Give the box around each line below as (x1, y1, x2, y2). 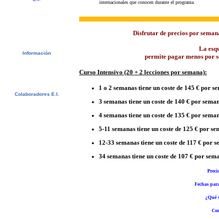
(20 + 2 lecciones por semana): (123, 68, 207, 76)
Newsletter (24, 23, 49, 29)
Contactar (25, 30, 48, 35)
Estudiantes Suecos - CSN (5, 71, 68, 76)
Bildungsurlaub (19, 77, 55, 83)
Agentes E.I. (22, 99, 51, 105)
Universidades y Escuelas (5, 106, 68, 111)
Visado (28, 58, 45, 64)
